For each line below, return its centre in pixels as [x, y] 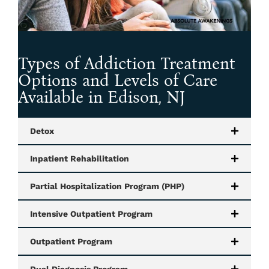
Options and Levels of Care [118, 80]
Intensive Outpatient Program [91, 213]
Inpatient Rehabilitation [80, 158]
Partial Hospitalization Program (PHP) [107, 186]
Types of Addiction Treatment [127, 63]
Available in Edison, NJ [102, 97]
